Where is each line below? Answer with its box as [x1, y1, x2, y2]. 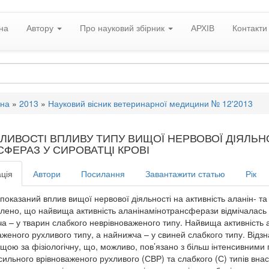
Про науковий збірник [80, 22, 167, 34]
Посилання [80, 168, 125, 180]
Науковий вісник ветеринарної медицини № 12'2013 [47, 97, 253, 109]
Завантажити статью [145, 168, 225, 180]
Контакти [232, 22, 267, 34]
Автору [26, 22, 56, 34]
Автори [32, 168, 61, 180]
